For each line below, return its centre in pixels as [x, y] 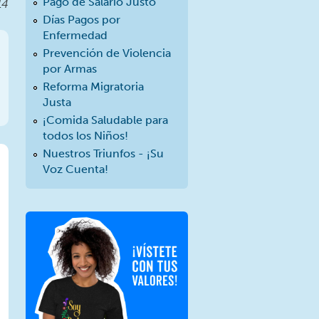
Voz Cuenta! [75, 169]
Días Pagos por [82, 19]
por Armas [70, 68]
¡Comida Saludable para [105, 120]
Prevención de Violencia [107, 53]
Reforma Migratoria [93, 87]
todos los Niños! [85, 136]
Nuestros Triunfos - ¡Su [103, 154]
